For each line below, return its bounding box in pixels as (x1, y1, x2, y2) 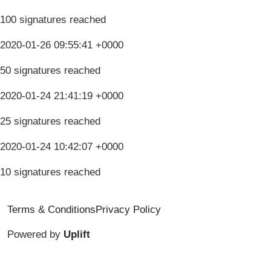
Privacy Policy (96, 203, 161, 215)
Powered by (7, 228, 64, 240)
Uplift (64, 228, 90, 240)
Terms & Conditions (7, 203, 96, 215)
